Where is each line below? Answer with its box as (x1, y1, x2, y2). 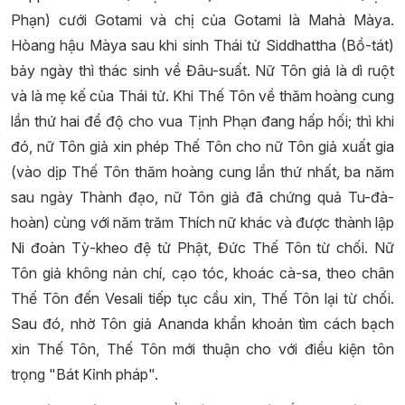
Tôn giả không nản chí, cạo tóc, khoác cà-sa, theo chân (11, 264, 394, 282)
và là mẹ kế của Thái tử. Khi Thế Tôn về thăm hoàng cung (11, 87, 394, 105)
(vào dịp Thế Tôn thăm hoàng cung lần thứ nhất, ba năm (11, 163, 394, 181)
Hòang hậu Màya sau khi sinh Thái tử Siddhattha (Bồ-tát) (11, 36, 394, 54)
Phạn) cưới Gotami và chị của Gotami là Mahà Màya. (11, 11, 394, 29)
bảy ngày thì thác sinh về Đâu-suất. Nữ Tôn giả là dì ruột (11, 61, 394, 80)
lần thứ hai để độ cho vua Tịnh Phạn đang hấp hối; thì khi (11, 112, 394, 130)
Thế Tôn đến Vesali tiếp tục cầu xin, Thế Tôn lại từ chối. (11, 289, 394, 307)
